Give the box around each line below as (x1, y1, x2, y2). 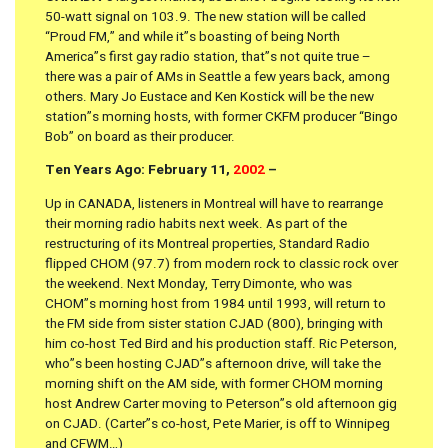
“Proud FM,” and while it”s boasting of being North (45, 26, 340, 47)
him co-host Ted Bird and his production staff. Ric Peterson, (45, 334, 397, 355)
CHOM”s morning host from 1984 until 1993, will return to (45, 294, 386, 315)
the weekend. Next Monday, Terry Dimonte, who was (45, 274, 352, 295)
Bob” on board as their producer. (45, 126, 235, 147)
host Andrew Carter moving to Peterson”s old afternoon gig (45, 394, 397, 415)
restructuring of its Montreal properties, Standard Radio (45, 234, 370, 255)
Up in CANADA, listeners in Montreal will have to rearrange (45, 194, 383, 215)
